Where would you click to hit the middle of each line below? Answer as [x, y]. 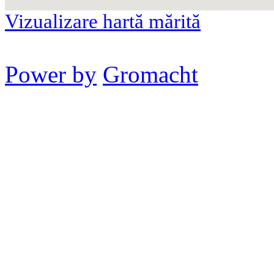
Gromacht [150, 74]
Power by [51, 74]
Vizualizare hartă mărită [103, 21]
